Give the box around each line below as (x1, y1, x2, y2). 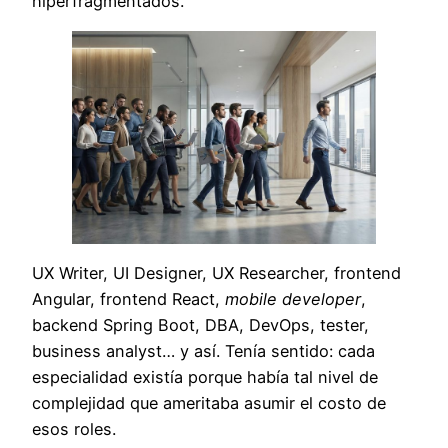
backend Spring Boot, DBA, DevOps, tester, (32, 315, 369, 336)
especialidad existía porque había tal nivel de (32, 367, 378, 388)
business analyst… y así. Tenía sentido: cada (32, 341, 375, 362)
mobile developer (225, 289, 361, 310)
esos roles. (32, 419, 116, 440)
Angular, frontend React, (32, 289, 225, 310)
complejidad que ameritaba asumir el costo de (32, 393, 386, 414)
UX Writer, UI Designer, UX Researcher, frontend (32, 263, 401, 284)
